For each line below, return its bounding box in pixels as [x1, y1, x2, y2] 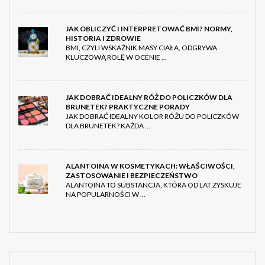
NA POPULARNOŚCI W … [66, 190, 146, 199]
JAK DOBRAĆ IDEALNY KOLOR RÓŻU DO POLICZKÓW [66, 112, 239, 121]
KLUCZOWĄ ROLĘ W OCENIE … [66, 53, 167, 62]
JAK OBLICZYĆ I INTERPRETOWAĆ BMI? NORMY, [66, 24, 232, 34]
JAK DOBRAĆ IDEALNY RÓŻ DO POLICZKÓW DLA [66, 93, 232, 102]
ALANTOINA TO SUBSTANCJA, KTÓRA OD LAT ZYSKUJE [66, 180, 241, 190]
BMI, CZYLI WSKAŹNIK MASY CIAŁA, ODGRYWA [66, 43, 217, 53]
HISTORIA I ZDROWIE [66, 34, 141, 43]
